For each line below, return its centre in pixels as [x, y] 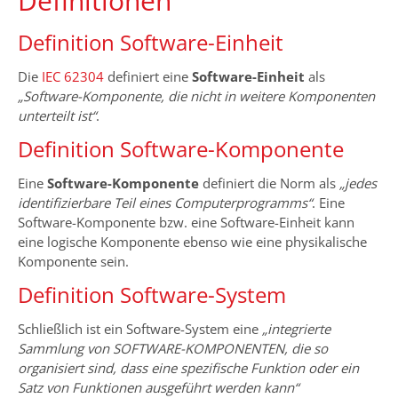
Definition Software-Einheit [151, 42]
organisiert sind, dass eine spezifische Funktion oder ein [188, 368]
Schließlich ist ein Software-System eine [140, 329]
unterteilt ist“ [57, 115]
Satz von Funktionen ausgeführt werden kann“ [158, 387]
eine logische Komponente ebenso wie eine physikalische [192, 242]
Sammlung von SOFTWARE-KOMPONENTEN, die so [173, 348]
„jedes [358, 183]
